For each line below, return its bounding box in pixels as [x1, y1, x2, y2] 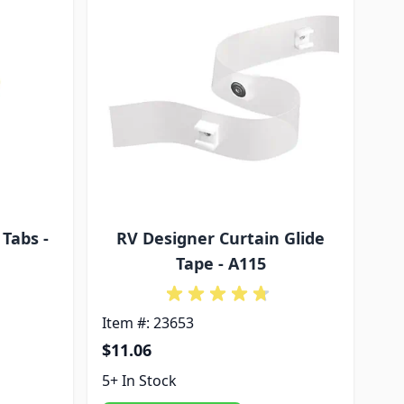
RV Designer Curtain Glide [116, 227, 326, 249]
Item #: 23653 [102, 313, 195, 333]
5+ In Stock [102, 371, 178, 390]
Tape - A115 [175, 252, 266, 274]
